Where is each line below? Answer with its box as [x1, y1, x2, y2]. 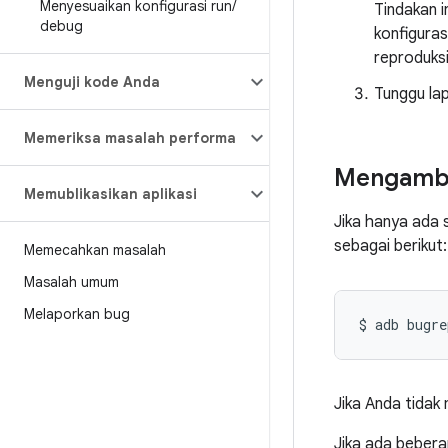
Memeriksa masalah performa [24, 129, 236, 147]
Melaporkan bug [24, 305, 130, 323]
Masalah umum [24, 273, 119, 291]
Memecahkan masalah [24, 241, 166, 259]
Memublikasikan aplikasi [24, 185, 197, 203]
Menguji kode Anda [24, 73, 160, 91]
